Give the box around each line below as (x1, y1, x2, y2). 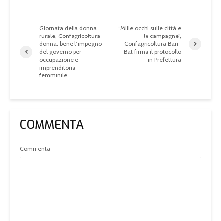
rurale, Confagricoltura (39, 32, 100, 40)
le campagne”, (144, 32, 182, 40)
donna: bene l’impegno (39, 40, 102, 48)
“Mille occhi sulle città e (118, 24, 182, 32)
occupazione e (39, 56, 78, 64)
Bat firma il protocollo (124, 48, 182, 56)
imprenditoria (39, 64, 75, 72)
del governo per (39, 48, 81, 56)
